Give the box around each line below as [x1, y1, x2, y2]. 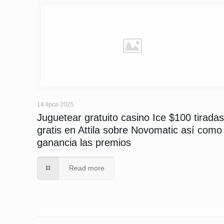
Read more [68, 164, 104, 172]
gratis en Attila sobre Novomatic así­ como [37, 124, 222, 135]
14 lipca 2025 [37, 101, 74, 108]
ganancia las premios [37, 137, 131, 148]
